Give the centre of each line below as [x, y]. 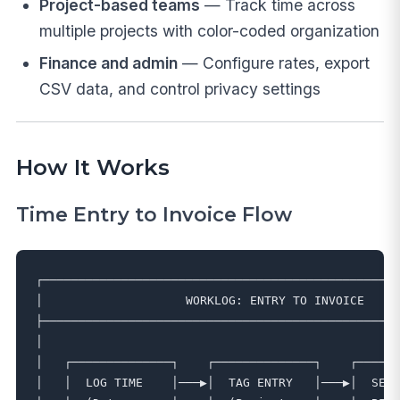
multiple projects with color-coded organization [209, 31]
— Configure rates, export [273, 63]
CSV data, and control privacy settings [179, 89]
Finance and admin [108, 63]
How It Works [92, 167]
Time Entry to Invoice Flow [154, 215]
